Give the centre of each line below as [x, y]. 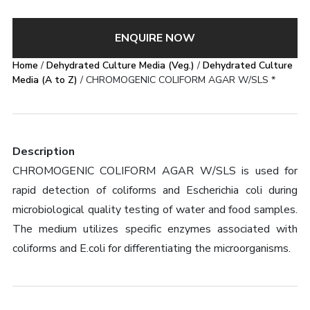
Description [43, 152]
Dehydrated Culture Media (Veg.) [120, 65]
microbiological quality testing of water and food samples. [155, 210]
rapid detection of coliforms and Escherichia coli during [155, 190]
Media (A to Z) [45, 80]
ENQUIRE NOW [155, 38]
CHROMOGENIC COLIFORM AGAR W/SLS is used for [155, 171]
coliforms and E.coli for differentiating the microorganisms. [151, 248]
